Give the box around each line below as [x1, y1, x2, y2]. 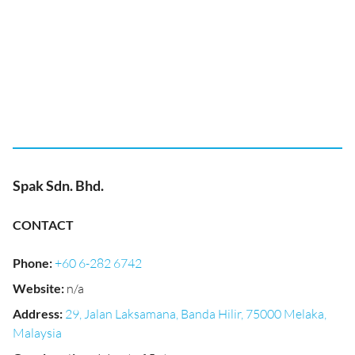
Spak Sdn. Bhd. [13, 177, 104, 194]
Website [13, 281, 61, 296]
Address [13, 306, 59, 321]
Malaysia [13, 325, 62, 341]
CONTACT [13, 217, 74, 232]
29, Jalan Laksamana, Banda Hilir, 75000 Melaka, [65, 306, 326, 322]
